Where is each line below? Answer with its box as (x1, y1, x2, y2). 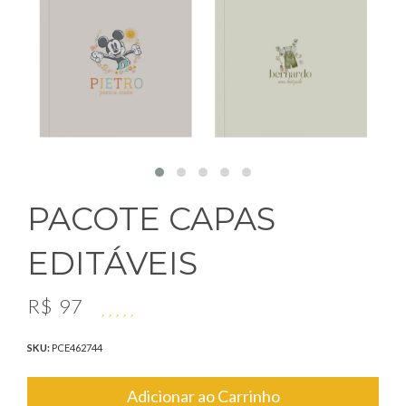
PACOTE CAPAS (27, 199, 275, 238)
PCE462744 (52, 342, 102, 353)
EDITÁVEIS (27, 244, 198, 283)
